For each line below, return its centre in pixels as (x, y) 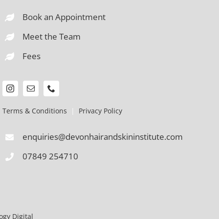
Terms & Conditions (34, 110)
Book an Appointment (64, 17)
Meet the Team (51, 36)
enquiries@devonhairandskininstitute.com (102, 136)
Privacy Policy (100, 110)
